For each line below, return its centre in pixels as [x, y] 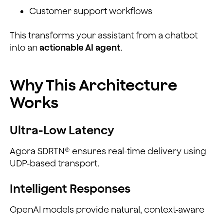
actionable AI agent [80, 47]
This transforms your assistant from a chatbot [104, 35]
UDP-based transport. [54, 163]
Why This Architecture [93, 84]
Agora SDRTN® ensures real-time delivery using [108, 151]
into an [25, 47]
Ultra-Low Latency [62, 130]
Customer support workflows [91, 11]
